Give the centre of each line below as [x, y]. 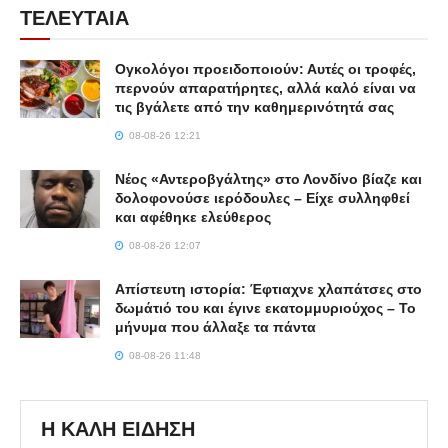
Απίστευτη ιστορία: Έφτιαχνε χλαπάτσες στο [268, 289]
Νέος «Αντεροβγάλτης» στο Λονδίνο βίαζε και [268, 179]
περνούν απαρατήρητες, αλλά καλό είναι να [265, 88]
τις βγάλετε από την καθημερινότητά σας [254, 107]
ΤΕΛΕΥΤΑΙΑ [74, 18]
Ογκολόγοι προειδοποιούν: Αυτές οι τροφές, [265, 69]
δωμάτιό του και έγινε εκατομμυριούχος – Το [265, 308]
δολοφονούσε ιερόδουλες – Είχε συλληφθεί [262, 198]
